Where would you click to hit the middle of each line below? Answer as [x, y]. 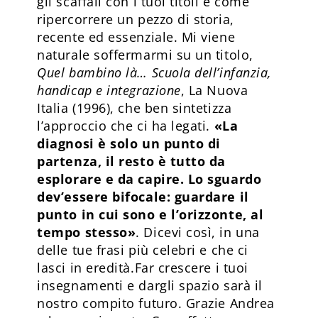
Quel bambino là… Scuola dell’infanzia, [154, 72]
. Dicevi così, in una [198, 232]
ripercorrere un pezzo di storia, [136, 19]
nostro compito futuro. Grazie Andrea [156, 303]
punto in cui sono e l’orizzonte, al [150, 214]
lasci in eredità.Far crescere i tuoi [143, 267]
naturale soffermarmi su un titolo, [145, 54]
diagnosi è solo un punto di [129, 143]
